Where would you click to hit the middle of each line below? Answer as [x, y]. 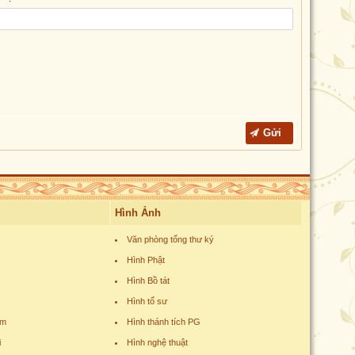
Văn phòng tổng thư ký [170, 239]
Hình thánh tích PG [164, 322]
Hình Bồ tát [148, 281]
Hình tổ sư [147, 301]
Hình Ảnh [138, 213]
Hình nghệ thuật [157, 342]
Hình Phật [146, 260]
